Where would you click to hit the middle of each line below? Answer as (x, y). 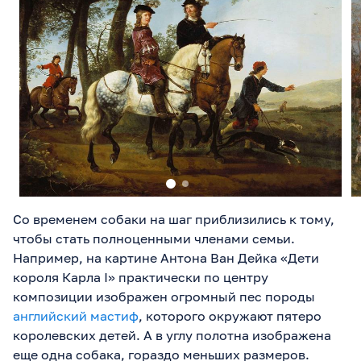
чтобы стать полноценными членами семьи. (154, 238)
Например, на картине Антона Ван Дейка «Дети (166, 257)
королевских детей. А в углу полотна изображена (172, 335)
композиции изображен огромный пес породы (164, 296)
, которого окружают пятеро (230, 315)
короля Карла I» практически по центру (141, 277)
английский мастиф (76, 315)
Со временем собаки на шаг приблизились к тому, (174, 219)
